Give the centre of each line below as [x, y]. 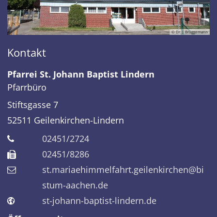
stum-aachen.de [75, 185]
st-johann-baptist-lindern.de [99, 200]
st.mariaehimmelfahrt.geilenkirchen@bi [123, 169]
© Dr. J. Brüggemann [190, 31]
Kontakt [27, 52]
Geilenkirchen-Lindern [79, 120]
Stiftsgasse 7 [33, 104]
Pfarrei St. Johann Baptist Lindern [81, 74]
